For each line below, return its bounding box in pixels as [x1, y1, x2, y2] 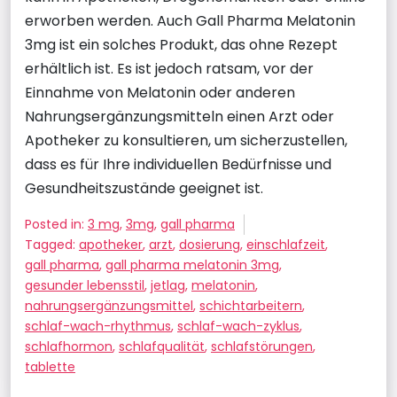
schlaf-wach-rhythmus [25, 317, 171, 335]
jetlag [151, 276, 185, 294]
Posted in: [25, 215, 88, 233]
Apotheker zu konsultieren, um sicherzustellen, [25, 130, 347, 151]
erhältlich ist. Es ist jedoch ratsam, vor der [25, 58, 314, 79]
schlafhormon [25, 338, 113, 355]
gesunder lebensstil [25, 276, 144, 294]
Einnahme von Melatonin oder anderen [25, 82, 295, 103]
